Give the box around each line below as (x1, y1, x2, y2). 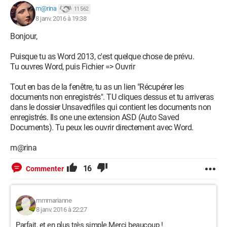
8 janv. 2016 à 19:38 (35, 15, 86, 22)
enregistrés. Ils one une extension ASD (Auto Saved (10, 112, 179, 122)
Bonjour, (10, 31, 37, 41)
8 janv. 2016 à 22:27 (36, 206, 87, 213)
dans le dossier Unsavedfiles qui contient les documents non (10, 102, 211, 112)
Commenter (26, 165, 64, 173)
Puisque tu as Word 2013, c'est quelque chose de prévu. (10, 52, 194, 61)
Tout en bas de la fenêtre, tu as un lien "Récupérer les (10, 82, 184, 92)
